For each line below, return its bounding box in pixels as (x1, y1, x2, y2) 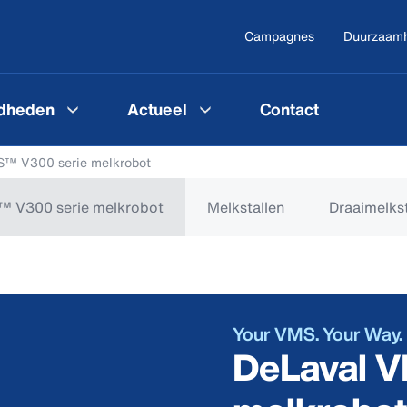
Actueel (127, 96, 187, 121)
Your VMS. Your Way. (233, 321, 402, 347)
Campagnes (244, 26, 314, 45)
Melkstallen (207, 196, 285, 218)
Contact (260, 96, 319, 121)
